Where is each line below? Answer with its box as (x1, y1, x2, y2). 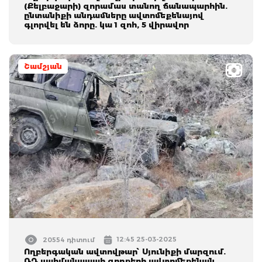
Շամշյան (24, 61, 62, 71)
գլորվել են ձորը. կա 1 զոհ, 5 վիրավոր (24, 19, 189, 29)
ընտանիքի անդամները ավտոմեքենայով (24, 10, 204, 20)
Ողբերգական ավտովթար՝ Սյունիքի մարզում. (24, 246, 226, 256)
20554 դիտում (43, 235, 95, 244)
